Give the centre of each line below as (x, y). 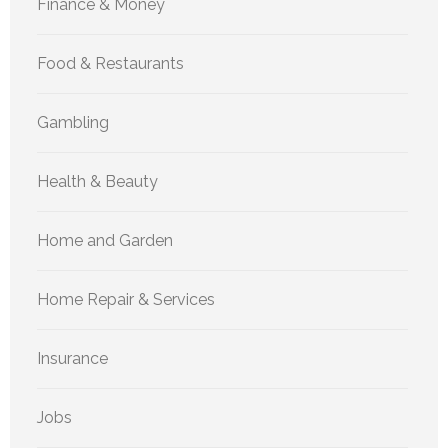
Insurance (72, 358)
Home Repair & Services (126, 299)
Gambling (73, 122)
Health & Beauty (97, 181)
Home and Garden (105, 240)
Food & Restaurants (110, 63)
